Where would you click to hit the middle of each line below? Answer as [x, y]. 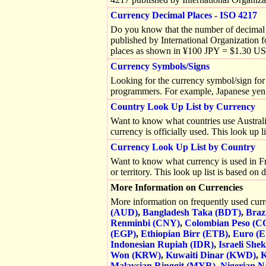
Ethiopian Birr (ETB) [184, 234]
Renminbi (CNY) [145, 223]
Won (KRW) [136, 255]
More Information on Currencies [177, 187]
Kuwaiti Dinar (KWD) [211, 255]
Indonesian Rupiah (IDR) [162, 244]
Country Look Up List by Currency [183, 107]
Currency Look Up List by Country [183, 147]
